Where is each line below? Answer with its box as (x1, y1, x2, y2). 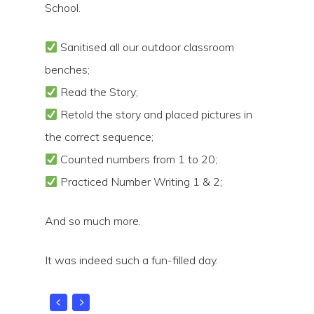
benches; (45, 62, 90, 76)
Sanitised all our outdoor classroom (57, 40, 235, 54)
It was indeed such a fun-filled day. (45, 253, 218, 267)
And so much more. (45, 214, 141, 228)
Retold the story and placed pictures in (57, 107, 253, 121)
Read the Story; (57, 85, 139, 99)
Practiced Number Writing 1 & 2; (57, 175, 223, 189)
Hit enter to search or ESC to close (62, 95, 209, 108)
